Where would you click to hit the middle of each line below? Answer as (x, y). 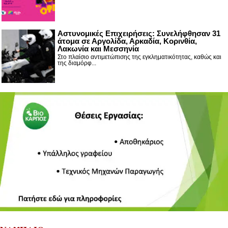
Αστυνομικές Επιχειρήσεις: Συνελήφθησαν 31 (139, 33)
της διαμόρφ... (77, 63)
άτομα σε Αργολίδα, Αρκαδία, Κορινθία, (127, 41)
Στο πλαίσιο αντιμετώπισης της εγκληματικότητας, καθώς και (139, 57)
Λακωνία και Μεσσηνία (98, 49)
